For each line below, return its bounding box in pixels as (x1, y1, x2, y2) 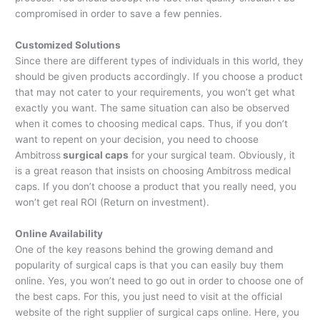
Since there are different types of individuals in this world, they (15, 55, 304, 67)
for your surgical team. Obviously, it (129, 149, 296, 161)
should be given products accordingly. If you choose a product (15, 71, 304, 83)
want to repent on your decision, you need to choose (15, 134, 259, 146)
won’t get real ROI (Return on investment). (15, 196, 210, 209)
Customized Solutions (15, 39, 121, 51)
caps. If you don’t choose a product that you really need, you (15, 181, 297, 193)
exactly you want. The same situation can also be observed (15, 102, 290, 114)
